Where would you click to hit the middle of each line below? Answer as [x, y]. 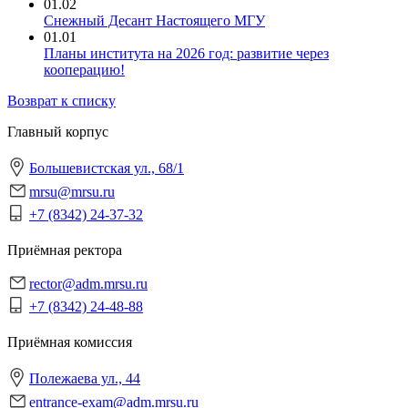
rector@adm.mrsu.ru [88, 284]
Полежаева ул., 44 [85, 378]
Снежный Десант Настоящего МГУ [154, 20]
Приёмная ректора [65, 250]
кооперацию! [84, 70]
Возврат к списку [61, 101]
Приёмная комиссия [70, 342]
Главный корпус [58, 132]
